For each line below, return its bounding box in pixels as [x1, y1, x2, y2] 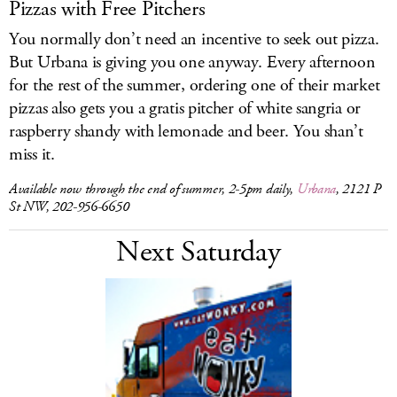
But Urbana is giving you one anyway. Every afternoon [9, 51, 376, 74]
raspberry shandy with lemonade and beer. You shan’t [9, 120, 363, 144]
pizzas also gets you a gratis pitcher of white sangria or [9, 97, 361, 121]
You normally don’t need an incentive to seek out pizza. [9, 27, 379, 51]
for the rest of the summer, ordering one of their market [9, 74, 380, 97]
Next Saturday [116, 232, 281, 272]
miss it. [9, 143, 55, 167]
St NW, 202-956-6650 [9, 198, 129, 216]
